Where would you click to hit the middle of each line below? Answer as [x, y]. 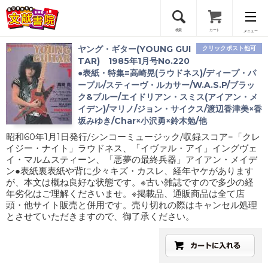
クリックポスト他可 [229, 48]
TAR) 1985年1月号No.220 [134, 61]
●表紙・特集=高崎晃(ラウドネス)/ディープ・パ [167, 73]
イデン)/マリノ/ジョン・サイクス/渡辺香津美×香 [170, 109]
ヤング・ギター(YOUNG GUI [134, 49]
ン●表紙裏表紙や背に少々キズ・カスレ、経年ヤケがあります [130, 171]
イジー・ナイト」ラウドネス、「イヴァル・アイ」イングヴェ [132, 148]
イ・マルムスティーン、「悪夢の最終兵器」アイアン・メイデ [132, 159]
